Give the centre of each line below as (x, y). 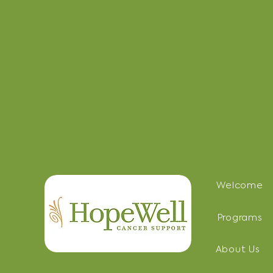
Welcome (240, 185)
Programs (240, 218)
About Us (238, 249)
